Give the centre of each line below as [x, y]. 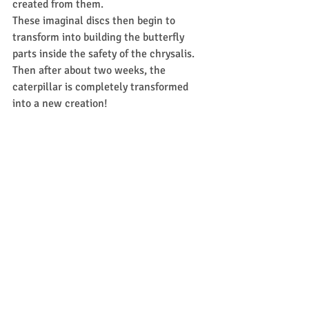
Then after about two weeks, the [90, 70]
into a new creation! [60, 103]
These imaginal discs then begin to [95, 20]
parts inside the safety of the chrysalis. [106, 53]
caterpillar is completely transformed [102, 87]
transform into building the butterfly [100, 37]
